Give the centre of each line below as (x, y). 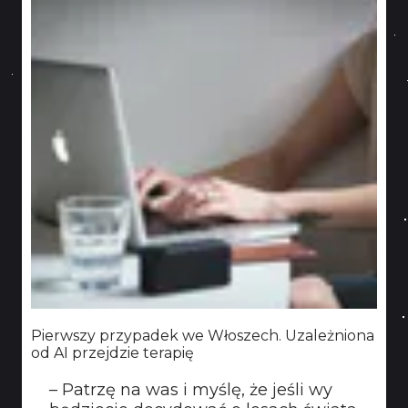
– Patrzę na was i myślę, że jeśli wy (191, 390)
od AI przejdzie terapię (112, 353)
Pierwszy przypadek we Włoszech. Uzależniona (203, 336)
